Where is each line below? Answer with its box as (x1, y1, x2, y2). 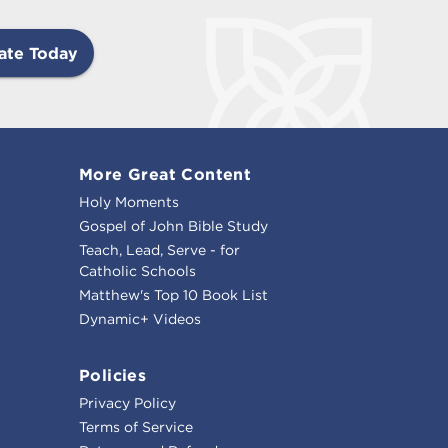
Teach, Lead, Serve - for (79, 240, 240, 259)
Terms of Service (79, 417, 193, 436)
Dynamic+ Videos (79, 309, 201, 328)
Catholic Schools (79, 261, 196, 280)
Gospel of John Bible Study (79, 216, 268, 235)
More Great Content (79, 163, 252, 184)
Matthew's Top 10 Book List (79, 285, 268, 304)
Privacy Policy (79, 393, 176, 412)
